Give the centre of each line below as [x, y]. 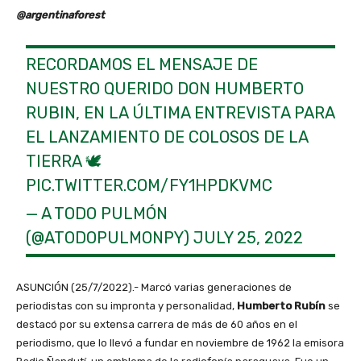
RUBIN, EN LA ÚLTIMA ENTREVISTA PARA [180, 113]
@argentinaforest [62, 15]
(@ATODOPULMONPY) [110, 238]
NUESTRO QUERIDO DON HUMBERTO [165, 89]
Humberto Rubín [281, 306]
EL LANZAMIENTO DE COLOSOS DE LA [167, 137]
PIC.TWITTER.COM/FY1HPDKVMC [149, 186]
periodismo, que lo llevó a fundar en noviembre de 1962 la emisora [180, 343]
